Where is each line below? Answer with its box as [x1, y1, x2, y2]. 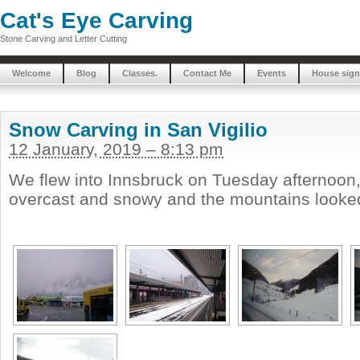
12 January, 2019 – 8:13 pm [9, 140, 223, 158]
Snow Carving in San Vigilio [9, 119, 268, 141]
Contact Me [183, 68, 231, 78]
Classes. [122, 68, 157, 78]
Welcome [12, 68, 51, 78]
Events [257, 68, 286, 78]
